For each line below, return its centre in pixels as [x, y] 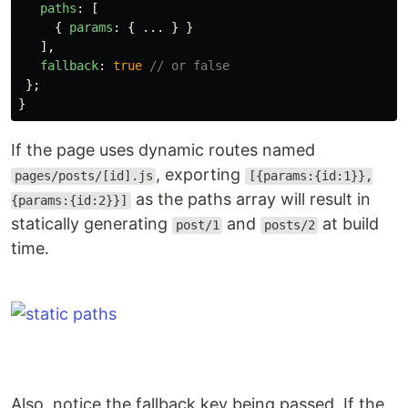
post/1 [197, 225]
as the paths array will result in [250, 199]
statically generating [92, 224]
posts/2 [289, 225]
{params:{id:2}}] [69, 201]
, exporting [201, 175]
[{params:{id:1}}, [310, 176]
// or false [189, 66]
